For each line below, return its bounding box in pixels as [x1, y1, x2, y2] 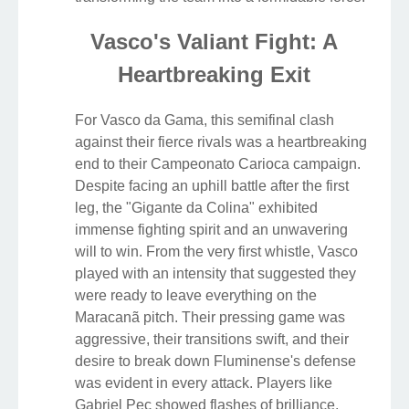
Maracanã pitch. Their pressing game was [75, 309, 345, 326]
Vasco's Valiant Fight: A [89, 29, 338, 55]
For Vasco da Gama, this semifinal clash [75, 112, 334, 129]
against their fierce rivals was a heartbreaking [75, 134, 367, 151]
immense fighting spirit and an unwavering [75, 222, 348, 238]
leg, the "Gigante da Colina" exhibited [75, 200, 318, 216]
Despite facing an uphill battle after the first [75, 178, 349, 194]
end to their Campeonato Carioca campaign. [75, 156, 361, 173]
